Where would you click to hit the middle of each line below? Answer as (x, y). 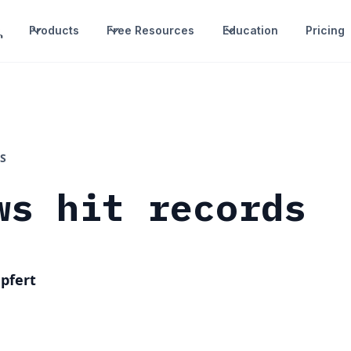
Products (54, 31)
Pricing (325, 31)
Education (250, 31)
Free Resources (151, 31)
